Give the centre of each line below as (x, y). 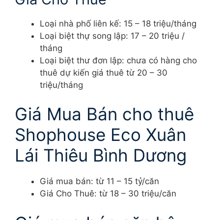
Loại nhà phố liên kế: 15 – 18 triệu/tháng (118, 23)
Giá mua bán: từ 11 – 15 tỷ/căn (99, 181)
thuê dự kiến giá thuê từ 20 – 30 (104, 72)
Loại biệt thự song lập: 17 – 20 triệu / (112, 36)
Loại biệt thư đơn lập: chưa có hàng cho (118, 60)
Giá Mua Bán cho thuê (104, 114)
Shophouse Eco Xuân (100, 135)
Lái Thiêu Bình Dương (101, 155)
